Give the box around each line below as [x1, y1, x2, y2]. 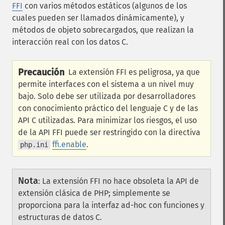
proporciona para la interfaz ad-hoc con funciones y [18, 200, 204, 210]
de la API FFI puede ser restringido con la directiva [18, 128, 200, 137]
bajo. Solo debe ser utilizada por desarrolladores [18, 91, 195, 101]
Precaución [18, 67, 64, 78]
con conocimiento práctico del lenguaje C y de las [18, 103, 198, 113]
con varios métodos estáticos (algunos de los [23, 1, 187, 11]
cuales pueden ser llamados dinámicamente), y [12, 13, 184, 23]
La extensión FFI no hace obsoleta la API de [42, 176, 199, 186]
